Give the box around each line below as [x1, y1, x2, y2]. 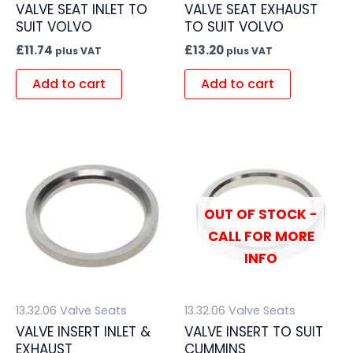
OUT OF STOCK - [204, 205, 318, 225]
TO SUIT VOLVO [184, 17, 284, 37]
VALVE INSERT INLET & [16, 321, 150, 341]
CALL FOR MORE [207, 227, 314, 247]
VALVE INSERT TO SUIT [184, 321, 323, 341]
